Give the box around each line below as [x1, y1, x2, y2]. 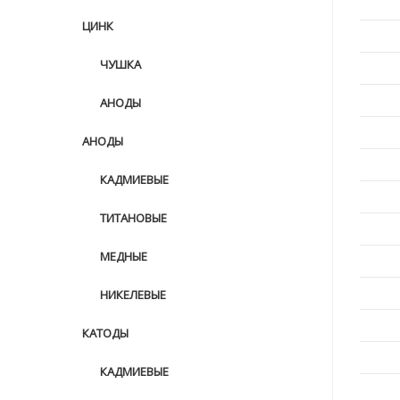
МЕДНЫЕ [100, 248, 147, 264]
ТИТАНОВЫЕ [100, 210, 167, 226]
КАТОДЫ [82, 325, 129, 341]
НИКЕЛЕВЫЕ [100, 287, 166, 303]
